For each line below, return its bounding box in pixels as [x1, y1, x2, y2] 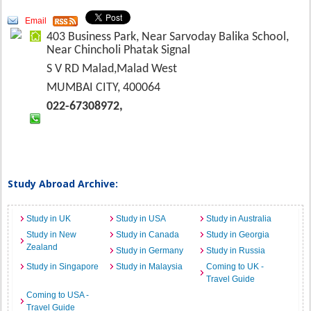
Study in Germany [116, 246, 184, 255]
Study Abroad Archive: [8, 177, 119, 190]
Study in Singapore [26, 262, 99, 271]
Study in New [26, 230, 77, 239]
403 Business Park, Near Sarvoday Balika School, [47, 31, 289, 44]
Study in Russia [205, 246, 265, 255]
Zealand [26, 242, 58, 252]
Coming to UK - [205, 262, 264, 271]
